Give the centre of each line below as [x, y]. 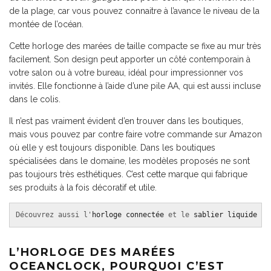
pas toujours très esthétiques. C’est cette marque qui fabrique [128, 174]
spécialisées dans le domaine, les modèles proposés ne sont [129, 161]
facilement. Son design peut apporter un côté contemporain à [130, 59]
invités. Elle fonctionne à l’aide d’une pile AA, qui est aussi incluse [135, 86]
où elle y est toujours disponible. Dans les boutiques [112, 148]
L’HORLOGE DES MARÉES [93, 252]
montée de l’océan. [46, 24]
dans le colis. [35, 99]
